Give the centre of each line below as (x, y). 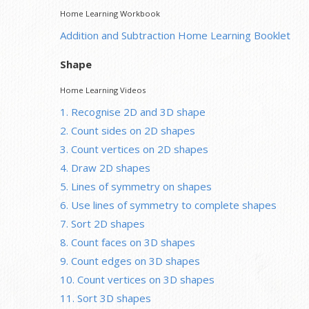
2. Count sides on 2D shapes (128, 130)
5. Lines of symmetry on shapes (136, 186)
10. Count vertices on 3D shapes (137, 279)
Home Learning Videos (103, 90)
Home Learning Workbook (110, 13)
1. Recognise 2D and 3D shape (133, 111)
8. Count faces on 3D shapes (128, 242)
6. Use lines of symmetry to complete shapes (168, 205)
